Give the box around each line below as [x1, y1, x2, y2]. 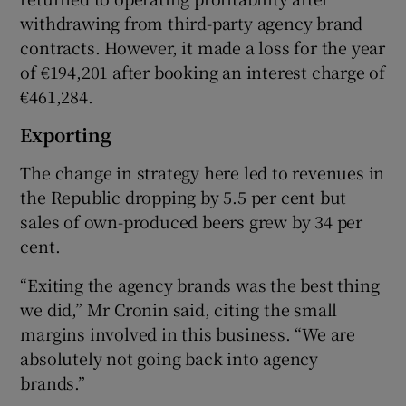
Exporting [20, 121, 112, 148]
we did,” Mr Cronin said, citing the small [20, 296, 338, 321]
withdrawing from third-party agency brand [20, 10, 363, 34]
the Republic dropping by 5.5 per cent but [20, 184, 347, 208]
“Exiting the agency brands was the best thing [20, 272, 380, 296]
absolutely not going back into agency [20, 345, 319, 370]
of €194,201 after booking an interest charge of [20, 59, 386, 83]
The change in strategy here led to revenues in [20, 159, 385, 184]
